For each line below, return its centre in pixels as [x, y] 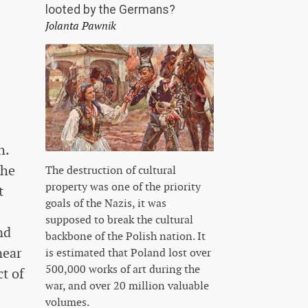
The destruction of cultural [111, 170]
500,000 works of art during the [123, 269]
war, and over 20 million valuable [127, 285]
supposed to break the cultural [119, 219]
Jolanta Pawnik [81, 25]
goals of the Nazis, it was [106, 203]
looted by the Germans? [110, 9]
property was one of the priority [123, 186]
